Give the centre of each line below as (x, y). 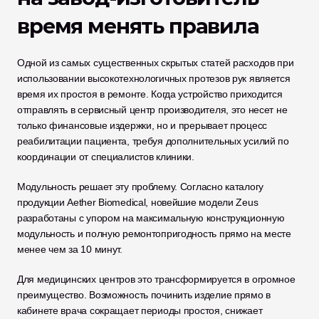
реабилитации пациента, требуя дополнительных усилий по (153, 141)
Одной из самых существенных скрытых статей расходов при (156, 63)
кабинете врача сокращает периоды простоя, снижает (140, 310)
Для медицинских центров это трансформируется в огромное (156, 279)
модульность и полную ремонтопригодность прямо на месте (154, 234)
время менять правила (138, 26)
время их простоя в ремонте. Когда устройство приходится (150, 94)
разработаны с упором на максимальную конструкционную (151, 218)
